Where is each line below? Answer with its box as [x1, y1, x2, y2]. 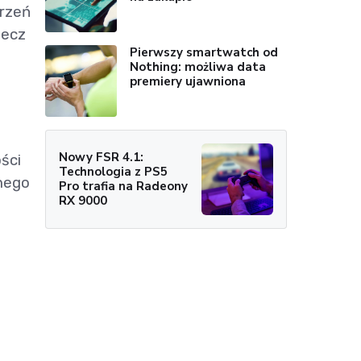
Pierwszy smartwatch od [130, 44, 279, 61]
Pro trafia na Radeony [59, 177, 188, 194]
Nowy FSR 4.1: [59, 148, 143, 165]
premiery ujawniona [130, 73, 247, 90]
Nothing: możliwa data [130, 59, 267, 76]
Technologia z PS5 [59, 163, 168, 180]
